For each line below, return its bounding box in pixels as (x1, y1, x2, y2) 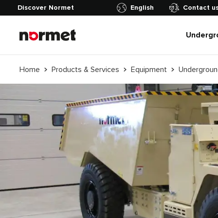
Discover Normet (18, 3, 74, 12)
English (130, 3, 154, 12)
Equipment (131, 64, 167, 74)
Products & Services (52, 64, 119, 74)
